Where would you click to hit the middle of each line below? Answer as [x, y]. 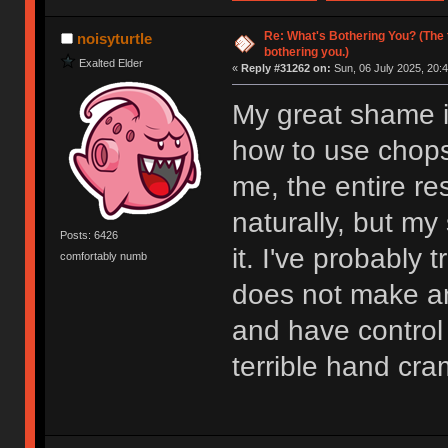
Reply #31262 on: [285, 68]
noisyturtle [114, 39]
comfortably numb [104, 255]
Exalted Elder [111, 62]
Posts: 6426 [89, 234]
